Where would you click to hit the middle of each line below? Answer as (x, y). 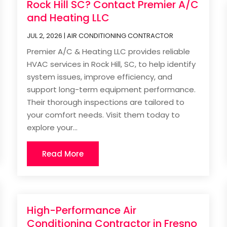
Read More (63, 154)
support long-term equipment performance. (111, 89)
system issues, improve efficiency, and (100, 77)
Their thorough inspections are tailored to (106, 102)
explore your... (52, 127)
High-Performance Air (82, 211)
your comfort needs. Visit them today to (104, 115)
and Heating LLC (68, 17)
